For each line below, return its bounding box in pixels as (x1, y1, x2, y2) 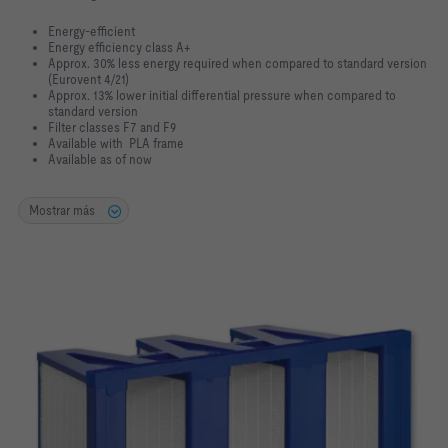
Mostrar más (29, 202, 98, 218)
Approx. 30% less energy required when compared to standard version (48, 55, 427, 71)
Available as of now (48, 151, 152, 167)
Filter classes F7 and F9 (48, 119, 176, 135)
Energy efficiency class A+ (48, 39, 190, 55)
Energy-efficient (48, 23, 135, 39)
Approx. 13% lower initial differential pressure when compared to (48, 87, 396, 103)
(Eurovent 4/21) (48, 71, 129, 87)
